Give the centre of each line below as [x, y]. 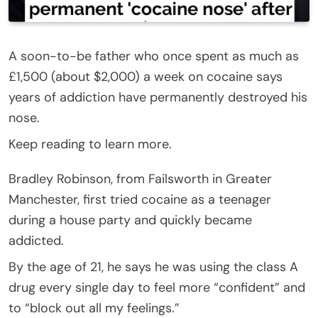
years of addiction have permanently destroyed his [158, 97]
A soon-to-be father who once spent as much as [154, 56]
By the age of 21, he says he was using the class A [153, 267]
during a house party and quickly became [130, 220]
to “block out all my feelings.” [94, 308]
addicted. [36, 240]
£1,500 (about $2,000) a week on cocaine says [146, 76]
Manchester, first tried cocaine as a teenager [140, 199]
